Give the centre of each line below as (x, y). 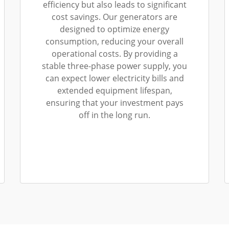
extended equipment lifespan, (114, 90)
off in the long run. (114, 115)
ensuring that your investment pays (114, 103)
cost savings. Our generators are (114, 17)
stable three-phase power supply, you (114, 66)
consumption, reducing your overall (114, 41)
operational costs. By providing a (114, 54)
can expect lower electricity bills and (114, 78)
